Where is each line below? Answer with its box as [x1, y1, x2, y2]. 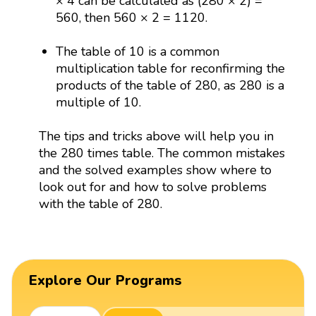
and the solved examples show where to [38, 162, 272, 179]
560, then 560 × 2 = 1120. [56, 9, 208, 27]
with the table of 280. [38, 195, 162, 213]
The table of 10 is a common [56, 43, 220, 61]
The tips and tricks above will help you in [38, 128, 274, 145]
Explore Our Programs [29, 271, 182, 291]
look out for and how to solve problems [38, 178, 267, 196]
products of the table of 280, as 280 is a [56, 77, 285, 95]
